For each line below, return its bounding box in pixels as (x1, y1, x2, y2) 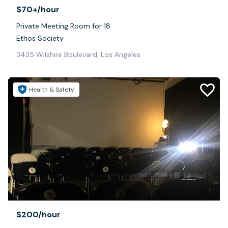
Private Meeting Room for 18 (16, 21, 110, 31)
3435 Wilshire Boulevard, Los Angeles (16, 50, 140, 60)
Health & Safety (29, 85, 74, 94)
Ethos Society (16, 34, 64, 43)
